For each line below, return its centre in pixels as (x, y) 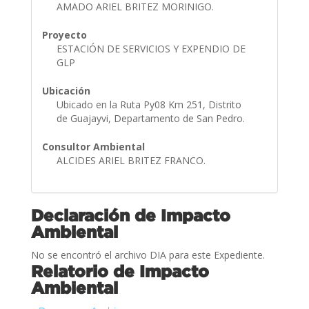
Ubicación (66, 90)
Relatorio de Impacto (120, 271)
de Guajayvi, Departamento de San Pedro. (152, 118)
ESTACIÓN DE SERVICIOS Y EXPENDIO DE (151, 48)
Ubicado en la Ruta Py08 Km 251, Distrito (149, 104)
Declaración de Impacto (130, 215)
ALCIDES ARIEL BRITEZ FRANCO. (132, 160)
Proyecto (64, 34)
